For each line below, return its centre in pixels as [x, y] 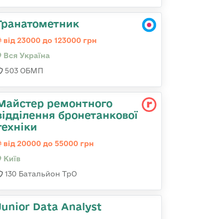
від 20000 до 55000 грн [48, 143]
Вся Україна [26, 55]
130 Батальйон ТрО [40, 174]
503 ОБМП [23, 71]
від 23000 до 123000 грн [49, 40]
